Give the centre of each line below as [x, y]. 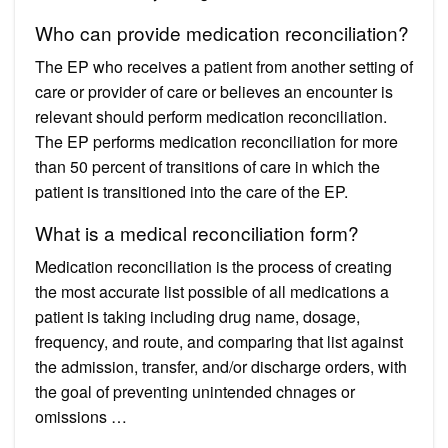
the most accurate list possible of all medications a [212, 291]
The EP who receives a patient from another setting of [224, 66]
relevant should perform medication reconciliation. [211, 116]
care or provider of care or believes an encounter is [214, 91]
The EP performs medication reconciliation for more [216, 141]
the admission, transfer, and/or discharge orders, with [221, 366]
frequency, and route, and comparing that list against [219, 341]
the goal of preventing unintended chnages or [195, 391]
